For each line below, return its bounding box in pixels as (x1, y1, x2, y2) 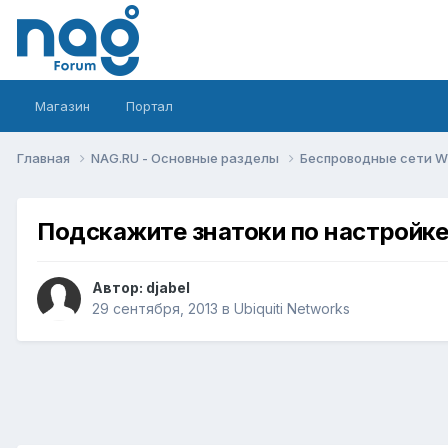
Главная (17, 149, 73, 166)
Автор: (92, 279, 146, 297)
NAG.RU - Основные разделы (91, 149, 282, 166)
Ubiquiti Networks (234, 300, 350, 318)
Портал (126, 98, 173, 114)
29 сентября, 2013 (92, 300, 218, 318)
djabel (146, 279, 190, 297)
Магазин (35, 98, 90, 114)
